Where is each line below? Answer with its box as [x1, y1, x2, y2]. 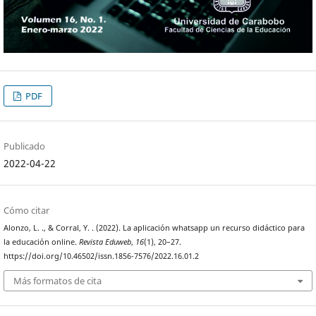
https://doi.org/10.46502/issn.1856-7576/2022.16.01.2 [4, 250, 200, 261]
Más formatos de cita [13, 274, 102, 288]
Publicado [4, 139, 46, 152]
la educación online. [4, 236, 80, 247]
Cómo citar [4, 203, 50, 217]
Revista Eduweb [79, 236, 132, 247]
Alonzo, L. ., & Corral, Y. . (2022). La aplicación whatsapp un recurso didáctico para [4, 222, 305, 233]
